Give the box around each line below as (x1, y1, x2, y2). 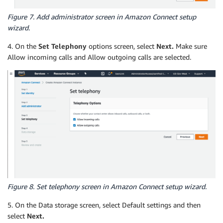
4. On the (7, 42, 38, 51)
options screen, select (87, 42, 156, 51)
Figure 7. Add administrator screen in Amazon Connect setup (7, 12, 196, 21)
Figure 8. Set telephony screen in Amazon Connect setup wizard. (7, 182, 207, 191)
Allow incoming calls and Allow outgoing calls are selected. (7, 53, 191, 62)
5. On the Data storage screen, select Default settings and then (7, 201, 201, 210)
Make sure (176, 42, 207, 51)
